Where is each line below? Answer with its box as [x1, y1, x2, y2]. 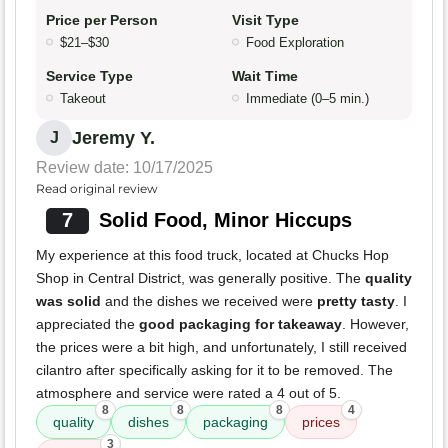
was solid [36, 293, 101, 310]
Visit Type [232, 12, 299, 29]
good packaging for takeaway [139, 316, 342, 333]
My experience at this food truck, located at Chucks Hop [36, 247, 389, 264]
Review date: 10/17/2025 [36, 159, 213, 177]
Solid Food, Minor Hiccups [98, 209, 352, 232]
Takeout [60, 91, 106, 107]
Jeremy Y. [72, 128, 155, 149]
